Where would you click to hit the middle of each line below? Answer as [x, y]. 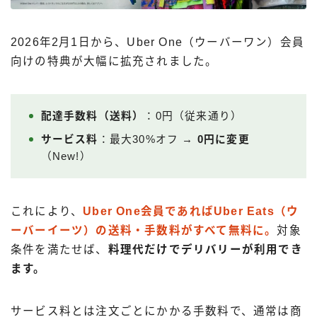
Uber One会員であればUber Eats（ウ [191, 212]
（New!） [66, 157]
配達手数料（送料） [92, 116]
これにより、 [47, 212]
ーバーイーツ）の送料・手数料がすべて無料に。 [144, 231]
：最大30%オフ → [148, 140]
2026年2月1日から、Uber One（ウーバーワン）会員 [158, 42]
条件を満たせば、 [59, 250]
